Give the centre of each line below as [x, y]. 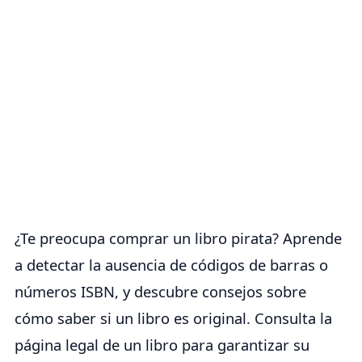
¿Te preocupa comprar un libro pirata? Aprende [178, 238]
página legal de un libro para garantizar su [162, 345]
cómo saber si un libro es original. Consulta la [173, 318]
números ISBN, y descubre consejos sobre [160, 292]
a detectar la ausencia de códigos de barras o [171, 265]
